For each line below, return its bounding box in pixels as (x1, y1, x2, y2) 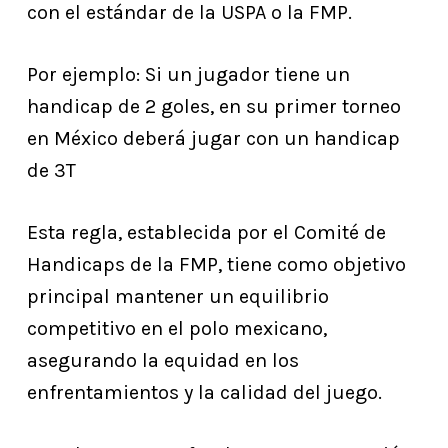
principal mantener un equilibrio (26, 285, 329, 308)
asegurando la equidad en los (26, 349, 299, 372)
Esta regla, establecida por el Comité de (26, 221, 386, 244)
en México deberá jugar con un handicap (26, 127, 400, 150)
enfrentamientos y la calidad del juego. (26, 381, 382, 404)
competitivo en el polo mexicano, (26, 317, 327, 340)
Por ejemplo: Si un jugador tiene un (26, 63, 350, 86)
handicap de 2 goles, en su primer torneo (26, 95, 401, 118)
